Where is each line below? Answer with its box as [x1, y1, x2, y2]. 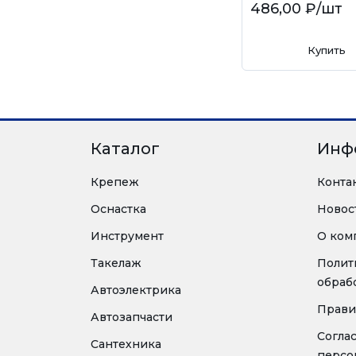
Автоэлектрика [91, 283, 181, 297]
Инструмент [91, 229, 164, 243]
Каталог [91, 139, 160, 158]
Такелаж [91, 256, 141, 270]
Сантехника [91, 337, 161, 351]
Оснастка [91, 202, 146, 216]
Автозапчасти [91, 310, 172, 324]
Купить [307, 44, 346, 56]
